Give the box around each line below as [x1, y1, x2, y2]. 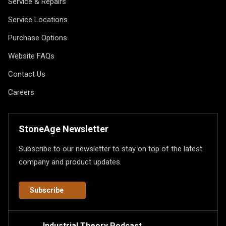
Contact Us [8, 70, 45, 79]
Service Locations [8, 15, 68, 24]
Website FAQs [8, 51, 54, 61]
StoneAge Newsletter [19, 124, 108, 134]
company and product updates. [19, 157, 122, 166]
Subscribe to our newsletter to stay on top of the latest [19, 144, 202, 153]
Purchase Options [8, 33, 67, 42]
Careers [8, 88, 34, 97]
